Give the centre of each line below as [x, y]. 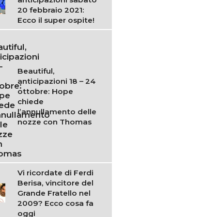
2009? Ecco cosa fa [56, 203]
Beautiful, [36, 71]
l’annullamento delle [57, 111]
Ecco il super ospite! [56, 20]
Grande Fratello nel [54, 193]
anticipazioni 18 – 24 [57, 81]
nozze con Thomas [55, 122]
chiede [31, 101]
